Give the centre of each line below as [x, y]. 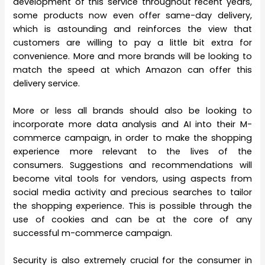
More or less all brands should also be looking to [132, 111]
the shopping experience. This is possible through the [132, 206]
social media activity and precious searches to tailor [132, 193]
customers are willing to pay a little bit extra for [132, 42]
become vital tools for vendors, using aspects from [132, 179]
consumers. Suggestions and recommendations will [132, 165]
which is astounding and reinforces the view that [132, 29]
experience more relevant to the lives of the [132, 152]
